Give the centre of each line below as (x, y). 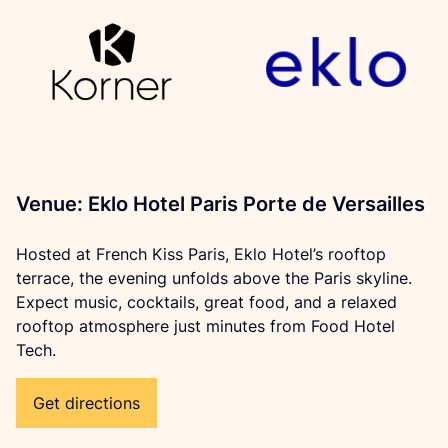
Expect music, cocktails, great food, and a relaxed (206, 302)
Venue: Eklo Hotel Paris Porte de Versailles (220, 204)
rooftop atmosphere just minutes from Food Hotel (205, 326)
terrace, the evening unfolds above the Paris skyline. (214, 278)
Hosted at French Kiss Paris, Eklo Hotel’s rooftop (201, 254)
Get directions (86, 403)
